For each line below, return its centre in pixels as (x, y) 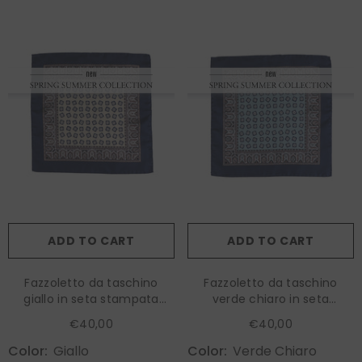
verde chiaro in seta (271, 299)
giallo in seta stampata (91, 299)
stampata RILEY (271, 315)
